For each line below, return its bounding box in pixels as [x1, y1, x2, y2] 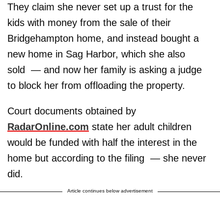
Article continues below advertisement [67, 188, 153, 193]
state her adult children [89, 121, 192, 132]
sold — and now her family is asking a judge [7, 64, 202, 75]
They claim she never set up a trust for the [7, 1, 193, 12]
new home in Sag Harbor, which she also [7, 49, 185, 59]
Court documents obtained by [7, 106, 136, 116]
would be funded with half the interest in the [7, 137, 197, 148]
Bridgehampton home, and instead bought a [7, 33, 199, 44]
